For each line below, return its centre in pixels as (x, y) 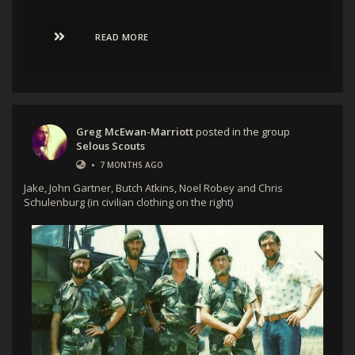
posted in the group (242, 132)
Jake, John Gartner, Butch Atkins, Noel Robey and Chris (153, 188)
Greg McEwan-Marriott (135, 132)
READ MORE (122, 37)
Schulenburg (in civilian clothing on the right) (128, 202)
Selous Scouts (111, 146)
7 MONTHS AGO (132, 165)
